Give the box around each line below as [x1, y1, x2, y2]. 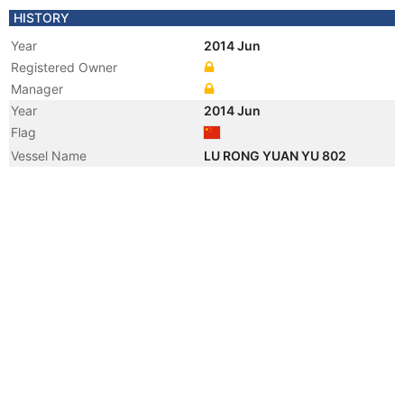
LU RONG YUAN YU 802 [204, 148, 349, 163]
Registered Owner [11, 60, 117, 75]
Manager [11, 81, 63, 96]
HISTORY [14, 10, 69, 25]
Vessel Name [11, 148, 87, 163]
